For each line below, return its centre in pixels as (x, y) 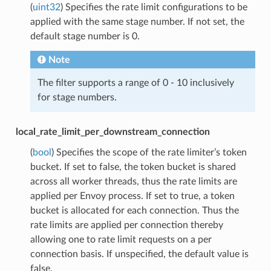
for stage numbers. (77, 97)
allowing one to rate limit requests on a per (121, 239)
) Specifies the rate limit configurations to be (154, 7)
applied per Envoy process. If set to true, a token (132, 196)
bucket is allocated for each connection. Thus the (134, 210)
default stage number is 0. (85, 36)
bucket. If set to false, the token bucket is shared (133, 167)
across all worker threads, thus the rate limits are (133, 181)
